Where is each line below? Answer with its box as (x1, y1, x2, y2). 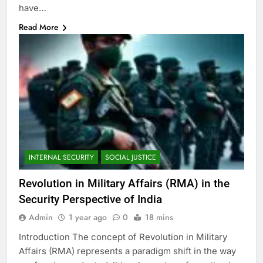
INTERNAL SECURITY (29, 151, 94, 163)
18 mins (145, 211, 173, 223)
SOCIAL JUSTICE (105, 151, 156, 163)
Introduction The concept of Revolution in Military (19, 231, 227, 242)
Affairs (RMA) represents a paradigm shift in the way (19, 245, 236, 257)
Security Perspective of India (19, 192, 162, 206)
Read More (19, 21, 59, 33)
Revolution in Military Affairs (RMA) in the (19, 176, 230, 190)
